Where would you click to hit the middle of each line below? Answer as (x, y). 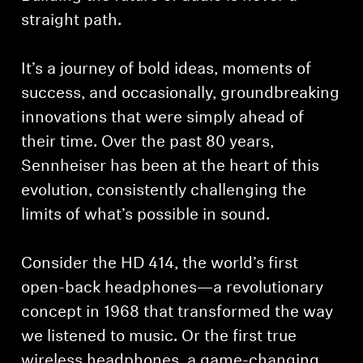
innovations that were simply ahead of (163, 118)
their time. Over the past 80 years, (148, 142)
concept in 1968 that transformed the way (177, 312)
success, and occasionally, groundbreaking (181, 94)
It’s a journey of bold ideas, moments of (167, 69)
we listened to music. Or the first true (159, 337)
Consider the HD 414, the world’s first (160, 264)
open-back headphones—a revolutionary (173, 288)
